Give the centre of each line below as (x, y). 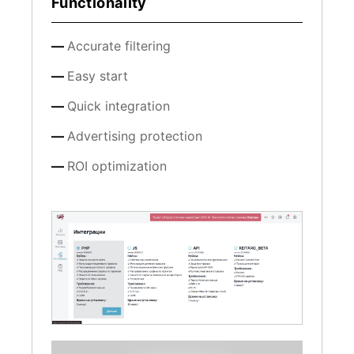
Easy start (98, 75)
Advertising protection (135, 136)
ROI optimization (117, 166)
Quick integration (119, 105)
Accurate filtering (119, 45)
